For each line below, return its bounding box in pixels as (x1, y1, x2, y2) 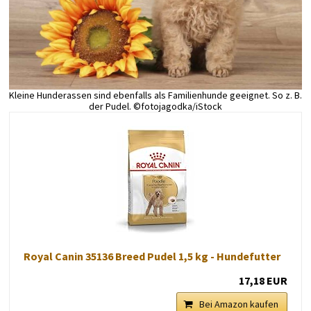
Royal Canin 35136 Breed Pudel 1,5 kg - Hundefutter (23, 249, 280, 263)
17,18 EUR (239, 273, 288, 287)
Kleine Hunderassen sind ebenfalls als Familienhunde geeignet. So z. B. (8, 88, 302, 101)
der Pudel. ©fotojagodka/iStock (88, 99, 222, 112)
